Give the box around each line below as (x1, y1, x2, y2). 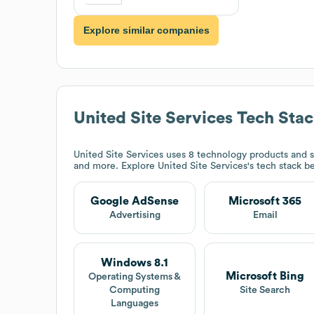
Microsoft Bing (226, 271, 305, 282)
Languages (111, 299, 159, 309)
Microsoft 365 (228, 195, 302, 207)
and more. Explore (74, 161, 158, 171)
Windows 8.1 (101, 257, 169, 269)
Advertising (109, 210, 161, 220)
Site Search (240, 285, 291, 296)
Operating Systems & (88, 272, 182, 282)
